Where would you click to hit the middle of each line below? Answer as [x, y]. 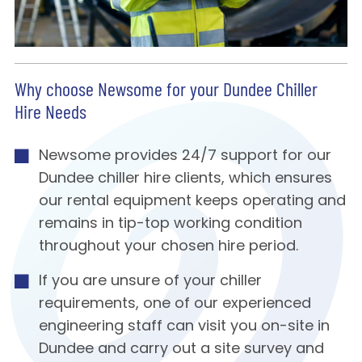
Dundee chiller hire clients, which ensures [185, 179]
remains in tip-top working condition [170, 225]
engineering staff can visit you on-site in [184, 327]
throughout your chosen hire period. [168, 247]
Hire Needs [50, 114]
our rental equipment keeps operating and [192, 202]
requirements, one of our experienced [175, 305]
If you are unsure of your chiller [150, 282]
